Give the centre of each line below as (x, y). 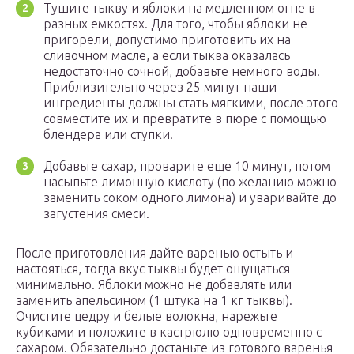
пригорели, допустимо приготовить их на (167, 40)
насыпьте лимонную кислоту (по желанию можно (190, 182)
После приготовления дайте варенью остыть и (154, 253)
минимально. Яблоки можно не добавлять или (154, 285)
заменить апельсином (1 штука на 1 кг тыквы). (154, 301)
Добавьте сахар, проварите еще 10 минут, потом (187, 166)
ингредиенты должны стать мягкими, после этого (191, 103)
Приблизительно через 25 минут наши (160, 87)
